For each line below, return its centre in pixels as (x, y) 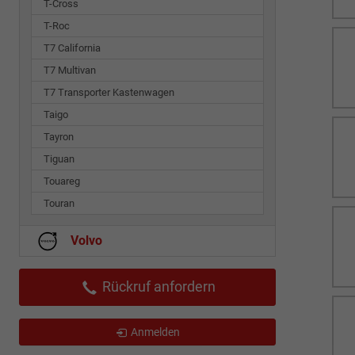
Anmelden (155, 332)
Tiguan (59, 158)
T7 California (72, 48)
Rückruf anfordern (157, 286)
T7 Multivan (70, 70)
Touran (59, 203)
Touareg (62, 181)
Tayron (59, 136)
